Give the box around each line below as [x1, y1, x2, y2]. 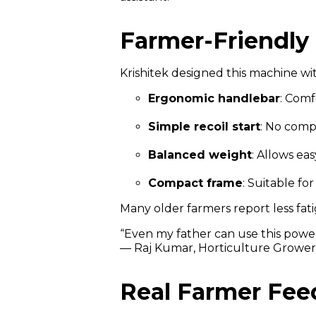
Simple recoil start [148, 119, 260, 133]
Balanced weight [148, 147, 252, 162]
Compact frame [148, 176, 243, 190]
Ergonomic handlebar [148, 91, 280, 105]
